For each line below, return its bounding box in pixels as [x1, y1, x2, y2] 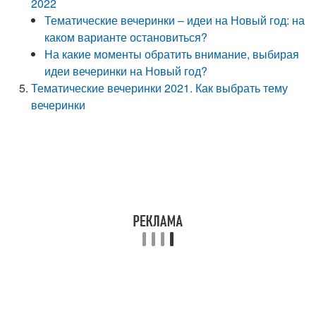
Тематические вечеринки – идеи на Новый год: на [44, 12, 305, 28]
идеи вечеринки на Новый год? [44, 63, 208, 79]
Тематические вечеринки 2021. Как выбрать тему [31, 80, 288, 96]
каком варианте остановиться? [44, 29, 208, 45]
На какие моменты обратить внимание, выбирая [44, 46, 300, 62]
